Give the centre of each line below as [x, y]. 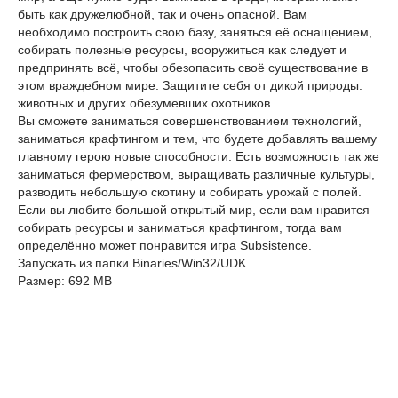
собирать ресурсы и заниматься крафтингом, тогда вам [180, 227]
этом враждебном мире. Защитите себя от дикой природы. [190, 85]
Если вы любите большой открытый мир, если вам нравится [194, 210]
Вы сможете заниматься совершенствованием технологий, [190, 121]
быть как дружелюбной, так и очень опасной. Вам [163, 14]
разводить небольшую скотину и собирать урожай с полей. [190, 192]
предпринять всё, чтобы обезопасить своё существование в [193, 68]
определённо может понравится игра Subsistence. [165, 245]
